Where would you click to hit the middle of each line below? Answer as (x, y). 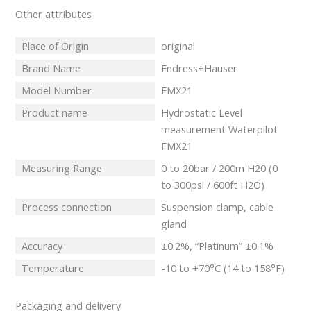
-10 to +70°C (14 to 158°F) (223, 268)
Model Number (56, 90)
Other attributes (54, 14)
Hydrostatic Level (202, 112)
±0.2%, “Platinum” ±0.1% (218, 245)
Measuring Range (61, 168)
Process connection (66, 207)
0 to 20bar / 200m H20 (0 (220, 168)
